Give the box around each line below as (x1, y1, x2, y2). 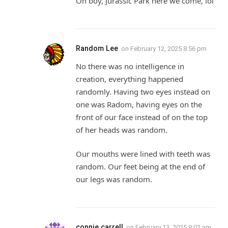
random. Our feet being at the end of (76, 161, 205, 172)
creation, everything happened (76, 73, 183, 84)
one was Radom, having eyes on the (76, 99, 202, 109)
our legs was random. (76, 174, 152, 185)
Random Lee (76, 44, 118, 52)
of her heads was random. (76, 124, 167, 135)
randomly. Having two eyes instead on (76, 86, 210, 97)
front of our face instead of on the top (76, 111, 208, 122)
